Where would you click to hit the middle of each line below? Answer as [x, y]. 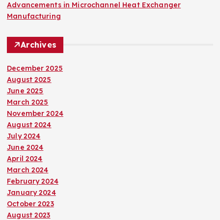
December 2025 [35, 68]
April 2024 [25, 158]
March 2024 [28, 170]
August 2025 [29, 79]
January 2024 [31, 192]
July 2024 [24, 136]
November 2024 [35, 113]
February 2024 [33, 181]
